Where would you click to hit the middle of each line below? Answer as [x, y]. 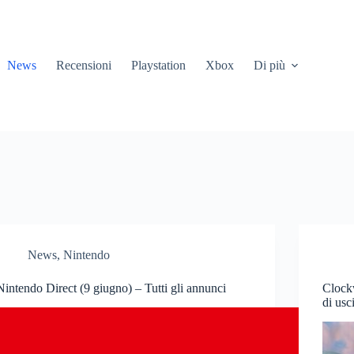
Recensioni [83, 65]
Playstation [158, 65]
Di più [269, 65]
